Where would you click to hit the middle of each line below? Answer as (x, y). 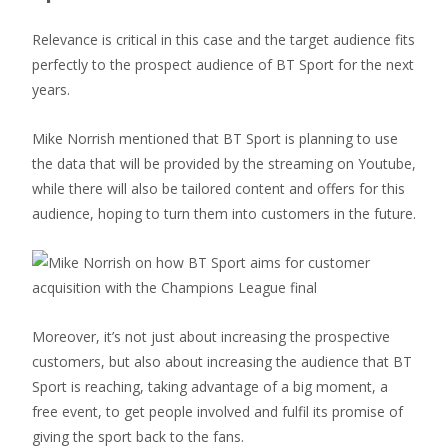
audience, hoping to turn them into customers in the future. (224, 213)
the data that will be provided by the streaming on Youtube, (224, 163)
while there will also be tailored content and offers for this (218, 188)
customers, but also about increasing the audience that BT (222, 361)
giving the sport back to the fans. (138, 436)
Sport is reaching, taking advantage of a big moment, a (210, 386)
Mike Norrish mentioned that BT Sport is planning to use (215, 138)
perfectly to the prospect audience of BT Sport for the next (223, 64)
